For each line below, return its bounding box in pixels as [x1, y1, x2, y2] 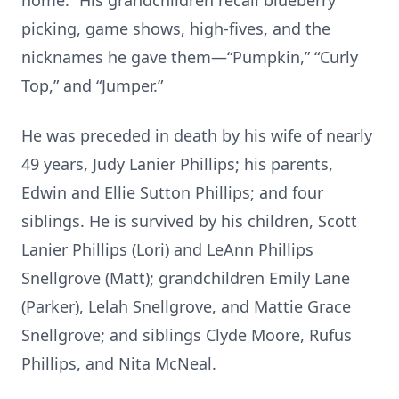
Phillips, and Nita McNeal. [21, 353, 216, 374]
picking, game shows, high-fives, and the [21, 18, 330, 39]
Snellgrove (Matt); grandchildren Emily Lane [21, 267, 350, 289]
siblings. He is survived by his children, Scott [21, 210, 357, 232]
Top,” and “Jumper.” [21, 75, 163, 96]
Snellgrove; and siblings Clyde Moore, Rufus [21, 324, 352, 346]
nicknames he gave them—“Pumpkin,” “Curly [21, 46, 358, 68]
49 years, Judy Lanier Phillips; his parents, [21, 153, 333, 175]
